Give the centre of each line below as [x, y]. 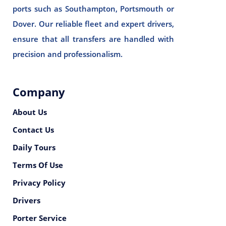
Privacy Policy [39, 183]
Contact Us [33, 130]
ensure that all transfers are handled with [93, 39]
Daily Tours [34, 147]
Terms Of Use [38, 165]
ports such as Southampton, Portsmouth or [93, 9]
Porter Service [40, 218]
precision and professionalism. [68, 54]
